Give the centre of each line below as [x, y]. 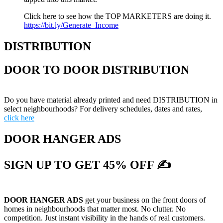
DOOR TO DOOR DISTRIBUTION [97, 70]
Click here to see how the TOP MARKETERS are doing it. [117, 16]
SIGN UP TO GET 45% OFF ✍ [88, 165]
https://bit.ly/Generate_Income [71, 25]
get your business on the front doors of [144, 200]
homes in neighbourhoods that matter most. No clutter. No [95, 209]
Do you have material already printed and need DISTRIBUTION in [111, 100]
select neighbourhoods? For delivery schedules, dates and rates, [103, 109]
